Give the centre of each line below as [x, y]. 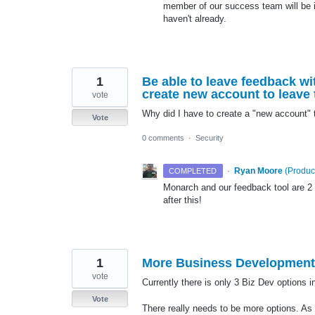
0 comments [163, 138]
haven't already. [196, 19]
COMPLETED [193, 171]
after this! [182, 200]
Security [210, 138]
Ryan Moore [258, 171]
